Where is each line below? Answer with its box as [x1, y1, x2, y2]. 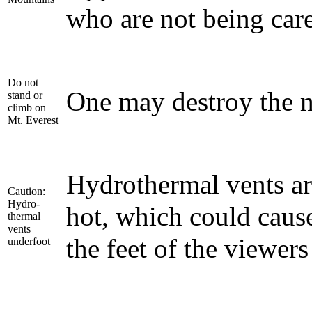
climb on [8, 101, 46, 114]
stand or [8, 88, 42, 101]
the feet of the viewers [66, 233, 309, 264]
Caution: [8, 185, 45, 197]
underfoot [8, 235, 50, 247]
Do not [8, 76, 38, 88]
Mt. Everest [8, 114, 58, 126]
